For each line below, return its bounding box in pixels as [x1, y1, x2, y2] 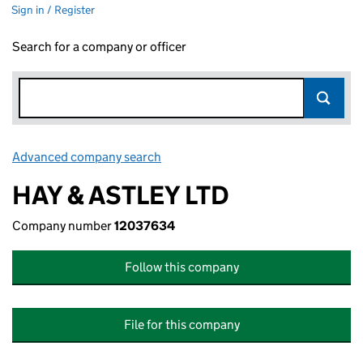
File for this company [123, 317, 240, 332]
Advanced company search [12, 149, 161, 164]
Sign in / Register [11, 2, 95, 17]
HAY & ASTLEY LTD [12, 179, 229, 211]
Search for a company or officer [12, 39, 186, 54]
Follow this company [124, 259, 239, 275]
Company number [12, 218, 114, 233]
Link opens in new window [164, 149, 307, 164]
